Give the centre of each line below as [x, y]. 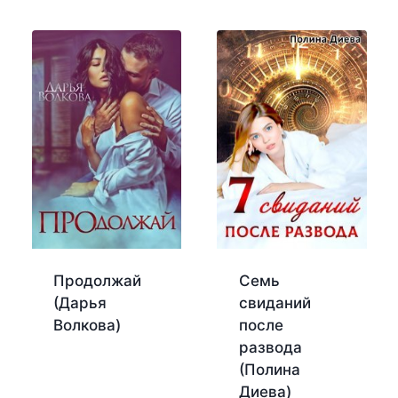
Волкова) [87, 325]
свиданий [275, 302]
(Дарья [80, 302]
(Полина [269, 369]
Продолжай [97, 280]
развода [270, 347]
